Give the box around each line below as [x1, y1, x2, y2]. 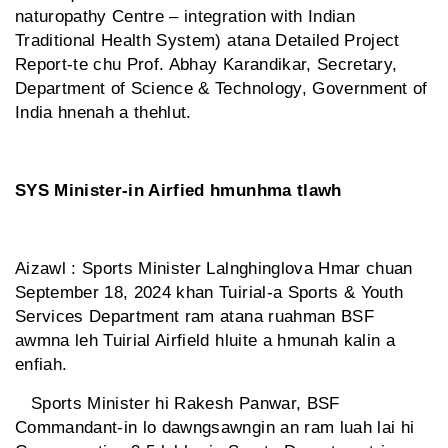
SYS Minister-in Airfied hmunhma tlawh [15, 181, 342, 201]
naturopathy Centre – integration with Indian [15, 7, 355, 27]
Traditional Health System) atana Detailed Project [15, 31, 400, 51]
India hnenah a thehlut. [15, 103, 192, 123]
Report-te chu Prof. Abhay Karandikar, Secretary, [15, 55, 398, 75]
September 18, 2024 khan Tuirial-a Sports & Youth [15, 283, 404, 303]
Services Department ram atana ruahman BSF [15, 307, 374, 327]
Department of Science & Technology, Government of [15, 79, 428, 99]
